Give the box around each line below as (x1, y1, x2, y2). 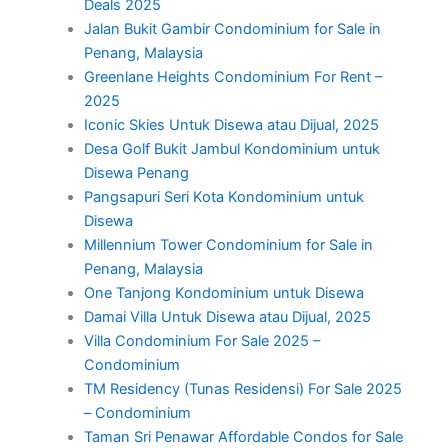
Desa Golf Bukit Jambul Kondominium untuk (83, 139, 380, 158)
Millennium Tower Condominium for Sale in (83, 235, 373, 254)
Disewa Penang (83, 163, 189, 182)
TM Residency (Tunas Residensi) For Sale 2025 (83, 379, 402, 398)
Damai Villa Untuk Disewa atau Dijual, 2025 (83, 307, 371, 326)
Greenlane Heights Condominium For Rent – (83, 67, 382, 86)
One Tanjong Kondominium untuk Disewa (83, 283, 364, 302)
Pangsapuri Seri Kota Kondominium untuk (83, 187, 364, 206)
